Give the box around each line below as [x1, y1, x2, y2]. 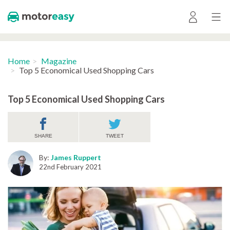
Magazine [41, 56, 76, 66]
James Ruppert [51, 153, 101, 162]
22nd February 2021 [39, 163, 102, 171]
